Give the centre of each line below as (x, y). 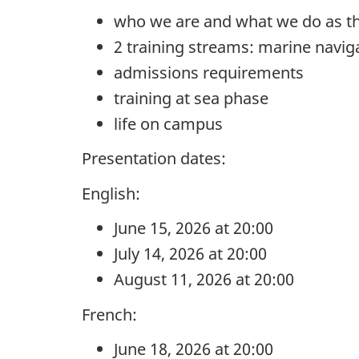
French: (109, 314)
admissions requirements (209, 72)
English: (111, 193)
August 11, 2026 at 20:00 (204, 280)
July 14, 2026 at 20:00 (190, 254)
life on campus (168, 123)
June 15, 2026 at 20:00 (194, 228)
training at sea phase (191, 98)
